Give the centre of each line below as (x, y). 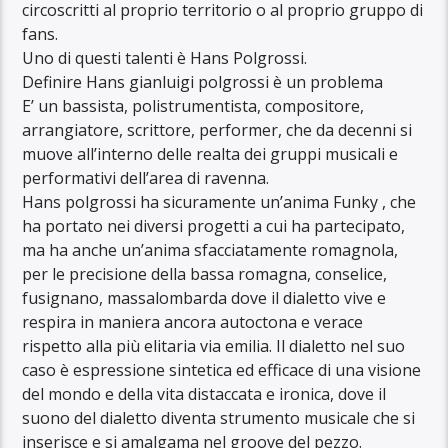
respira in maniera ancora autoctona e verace (193, 321)
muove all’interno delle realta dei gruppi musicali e (210, 153)
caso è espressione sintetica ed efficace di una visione (222, 369)
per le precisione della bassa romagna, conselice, (205, 273)
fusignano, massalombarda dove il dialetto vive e (204, 297)
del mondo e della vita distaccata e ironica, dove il (204, 393)
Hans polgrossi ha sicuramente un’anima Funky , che (219, 201)
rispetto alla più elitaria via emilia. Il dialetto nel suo (214, 345)
